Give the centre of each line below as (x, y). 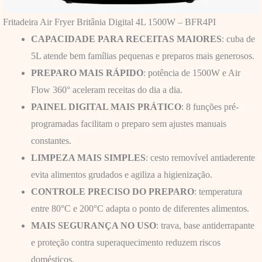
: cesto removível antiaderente (200, 157)
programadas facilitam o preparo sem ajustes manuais (128, 123)
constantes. (51, 140)
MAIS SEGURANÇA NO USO (93, 225)
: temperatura (218, 191)
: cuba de (238, 39)
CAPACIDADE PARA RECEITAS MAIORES (126, 39)
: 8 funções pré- (210, 106)
